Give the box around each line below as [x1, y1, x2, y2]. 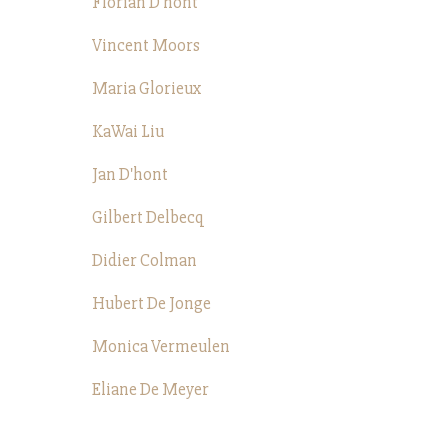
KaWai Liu [92, 121, 164, 142]
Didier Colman [92, 250, 197, 271]
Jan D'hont [92, 164, 168, 185]
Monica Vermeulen [92, 336, 230, 357]
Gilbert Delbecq [92, 207, 204, 228]
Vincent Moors [92, 35, 200, 56]
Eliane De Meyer [92, 379, 209, 400]
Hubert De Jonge [92, 293, 211, 314]
